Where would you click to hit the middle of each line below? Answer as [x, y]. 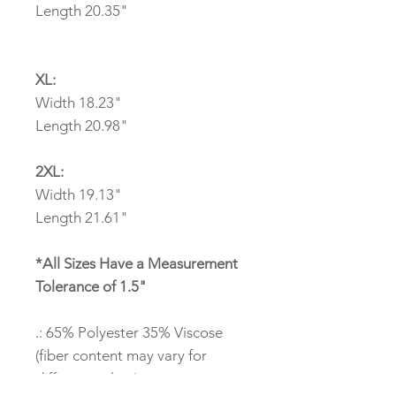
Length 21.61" [82, 218]
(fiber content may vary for [121, 356]
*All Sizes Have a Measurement [137, 264]
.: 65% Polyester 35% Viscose [129, 333]
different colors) [87, 379]
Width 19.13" [79, 195]
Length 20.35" [82, 11]
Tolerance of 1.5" [91, 287]
